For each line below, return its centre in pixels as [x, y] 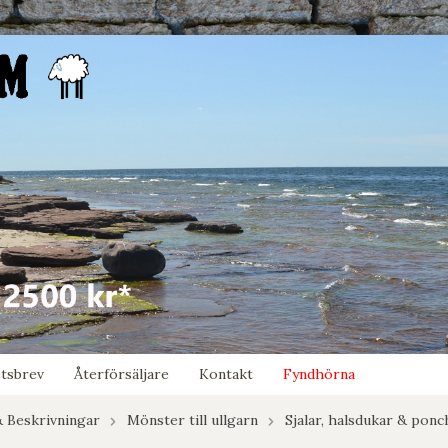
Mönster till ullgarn [192, 420]
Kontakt [226, 374]
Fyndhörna [319, 374]
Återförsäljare [121, 374]
